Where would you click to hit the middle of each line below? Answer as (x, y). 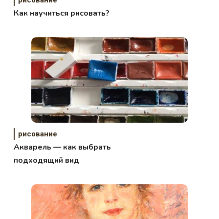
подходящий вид (47, 160)
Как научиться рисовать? (62, 13)
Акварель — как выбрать (63, 147)
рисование (38, 134)
